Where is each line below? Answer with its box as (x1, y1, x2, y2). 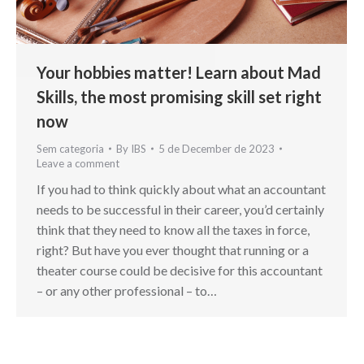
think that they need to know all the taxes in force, (37, 221, 310, 237)
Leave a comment (37, 156, 119, 170)
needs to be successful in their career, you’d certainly (37, 201, 324, 217)
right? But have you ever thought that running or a (37, 241, 309, 258)
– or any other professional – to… (37, 282, 217, 298)
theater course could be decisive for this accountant (37, 262, 323, 278)
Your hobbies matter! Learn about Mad (37, 62, 321, 82)
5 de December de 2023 (158, 141, 275, 155)
